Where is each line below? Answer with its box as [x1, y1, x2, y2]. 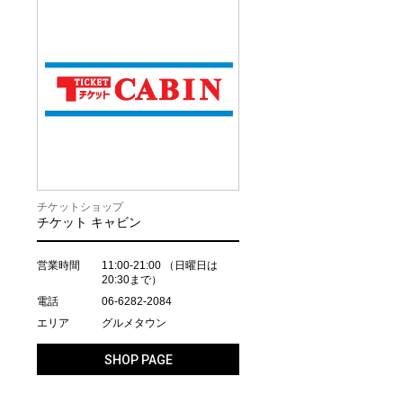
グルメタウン [102, 317, 166, 329]
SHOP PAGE [103, 353, 173, 367]
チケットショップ [37, 201, 123, 213]
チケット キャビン [37, 215, 141, 229]
